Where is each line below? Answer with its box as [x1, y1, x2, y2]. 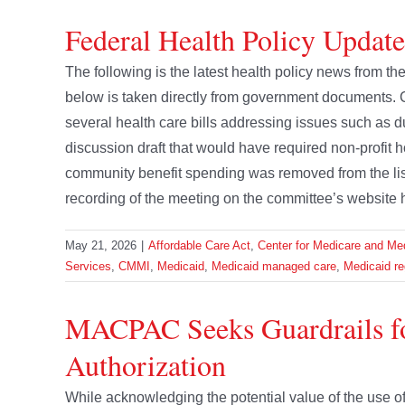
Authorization [65, 345, 226, 385]
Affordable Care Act [148, 239, 250, 253]
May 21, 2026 [65, 239, 137, 253]
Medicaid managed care [212, 259, 336, 274]
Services [65, 259, 111, 274]
